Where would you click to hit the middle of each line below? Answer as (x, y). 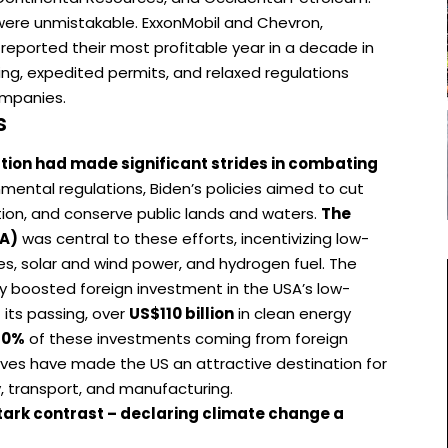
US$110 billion (181, 314)
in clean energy (292, 314)
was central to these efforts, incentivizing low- (193, 239)
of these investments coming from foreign (186, 339)
